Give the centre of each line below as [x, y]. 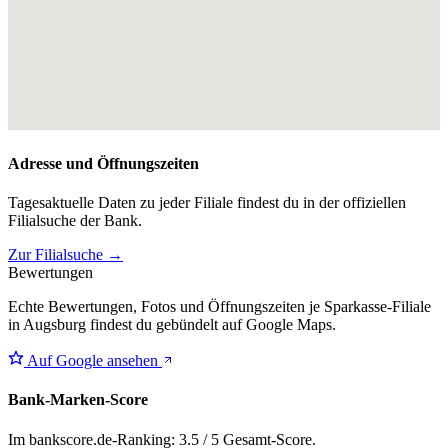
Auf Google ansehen [93, 361]
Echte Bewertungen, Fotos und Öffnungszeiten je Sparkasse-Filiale [219, 307]
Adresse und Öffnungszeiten [103, 163]
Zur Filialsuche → [65, 255]
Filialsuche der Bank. [75, 221]
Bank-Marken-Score [78, 400]
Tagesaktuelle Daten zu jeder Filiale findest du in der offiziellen [207, 203]
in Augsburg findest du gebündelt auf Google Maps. [172, 325]
